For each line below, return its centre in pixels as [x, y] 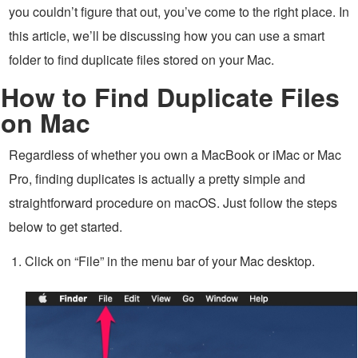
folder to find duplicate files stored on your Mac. [141, 59]
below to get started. [66, 226]
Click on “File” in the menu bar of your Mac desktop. [170, 261]
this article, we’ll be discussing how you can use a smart [167, 35]
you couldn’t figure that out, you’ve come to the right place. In [179, 11]
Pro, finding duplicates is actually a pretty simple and [157, 178]
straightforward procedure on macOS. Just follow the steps [173, 202]
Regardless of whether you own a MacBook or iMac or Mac [175, 154]
